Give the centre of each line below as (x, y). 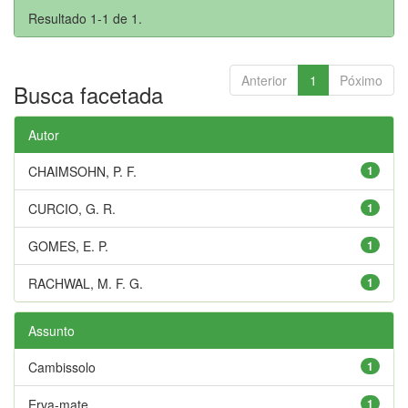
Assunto (51, 330)
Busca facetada (88, 94)
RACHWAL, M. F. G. (86, 283)
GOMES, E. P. (68, 245)
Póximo (361, 80)
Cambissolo (62, 367)
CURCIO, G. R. (72, 208)
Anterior (264, 80)
